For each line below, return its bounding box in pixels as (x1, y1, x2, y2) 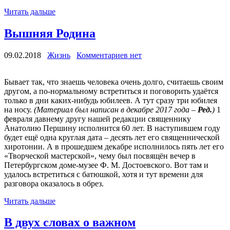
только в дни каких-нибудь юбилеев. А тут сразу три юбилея (4, 95, 217, 105)
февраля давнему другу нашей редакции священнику (4, 114, 191, 123)
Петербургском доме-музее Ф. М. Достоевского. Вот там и (4, 160, 208, 169)
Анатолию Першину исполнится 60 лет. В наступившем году (4, 123, 220, 132)
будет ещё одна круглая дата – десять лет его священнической (4, 132, 220, 142)
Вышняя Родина (4, 26, 95, 40)
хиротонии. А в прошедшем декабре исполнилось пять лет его (4, 142, 224, 151)
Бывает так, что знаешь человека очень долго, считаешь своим (4, 77, 223, 86)
